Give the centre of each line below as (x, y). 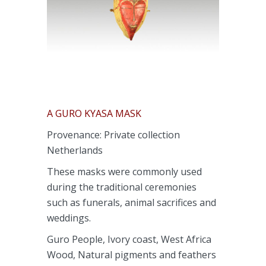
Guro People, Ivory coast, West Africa (129, 239)
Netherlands (75, 150)
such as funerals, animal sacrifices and (132, 202)
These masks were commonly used (124, 172)
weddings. (69, 218)
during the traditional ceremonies (122, 187)
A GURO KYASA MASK (95, 113)
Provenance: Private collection (113, 135)
